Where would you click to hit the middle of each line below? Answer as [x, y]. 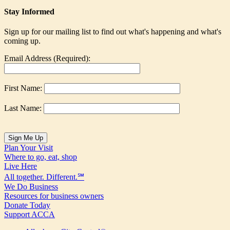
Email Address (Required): [47, 59]
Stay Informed [29, 12]
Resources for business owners [54, 196]
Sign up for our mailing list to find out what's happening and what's [113, 32]
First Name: [23, 88]
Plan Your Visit [28, 148]
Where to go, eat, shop [41, 157]
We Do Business [31, 187]
